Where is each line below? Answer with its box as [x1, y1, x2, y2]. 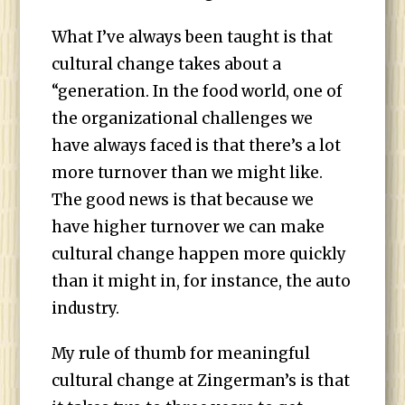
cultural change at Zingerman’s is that [52, 371, 351, 391]
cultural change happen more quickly [52, 244, 347, 264]
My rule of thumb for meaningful [52, 344, 311, 363]
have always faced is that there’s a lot [52, 136, 342, 155]
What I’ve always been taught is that [52, 27, 334, 47]
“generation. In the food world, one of [52, 81, 344, 101]
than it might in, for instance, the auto [52, 271, 352, 291]
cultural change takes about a [52, 54, 282, 74]
